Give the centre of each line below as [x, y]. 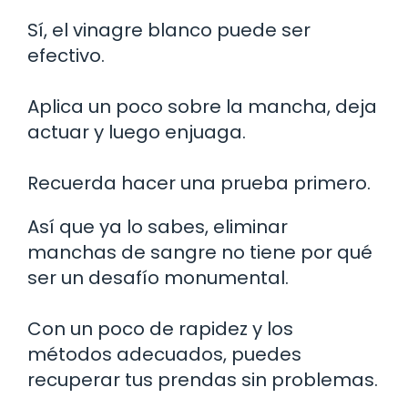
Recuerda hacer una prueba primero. [199, 183]
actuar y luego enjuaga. [137, 132]
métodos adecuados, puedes [164, 354]
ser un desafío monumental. [158, 277]
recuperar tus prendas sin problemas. [203, 379]
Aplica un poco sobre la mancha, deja [202, 106]
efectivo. [66, 55]
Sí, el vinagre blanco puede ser [169, 30]
